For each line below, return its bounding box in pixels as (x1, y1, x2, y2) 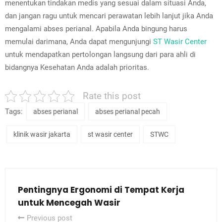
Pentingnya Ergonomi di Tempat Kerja (18, 184, 184, 196)
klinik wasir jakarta (13, 130, 70, 139)
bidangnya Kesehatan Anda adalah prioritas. (5, 63, 149, 72)
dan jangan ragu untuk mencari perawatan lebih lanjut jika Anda (5, 11, 213, 21)
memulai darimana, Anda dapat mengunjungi (5, 37, 153, 47)
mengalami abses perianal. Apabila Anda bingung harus (5, 24, 187, 34)
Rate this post (83, 90, 141, 102)
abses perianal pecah (95, 108, 160, 116)
